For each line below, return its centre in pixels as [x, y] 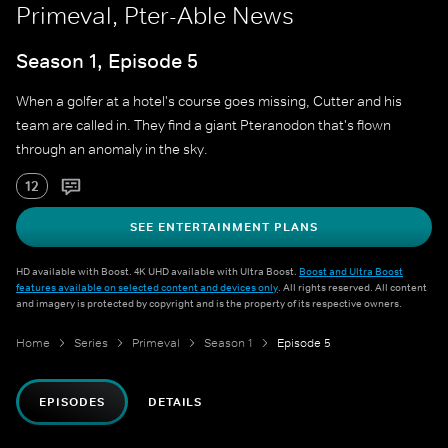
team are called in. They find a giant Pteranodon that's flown [203, 125]
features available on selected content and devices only [147, 287]
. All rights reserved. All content [352, 287]
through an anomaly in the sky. [112, 149]
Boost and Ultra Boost [351, 271]
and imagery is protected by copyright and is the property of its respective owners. [209, 303]
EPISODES [72, 402]
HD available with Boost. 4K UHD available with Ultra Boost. [157, 271]
